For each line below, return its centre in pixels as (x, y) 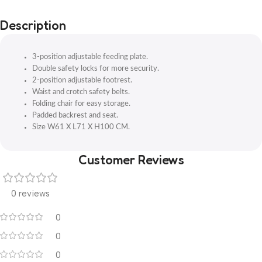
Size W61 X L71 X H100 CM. (81, 127)
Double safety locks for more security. (96, 69)
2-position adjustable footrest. (82, 80)
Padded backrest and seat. (75, 116)
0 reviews (30, 194)
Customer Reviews (131, 160)
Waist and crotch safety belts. (81, 92)
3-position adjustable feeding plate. (90, 57)
